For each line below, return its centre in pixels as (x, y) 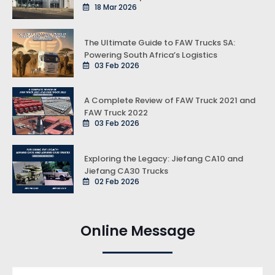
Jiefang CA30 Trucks (126, 171)
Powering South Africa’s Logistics (151, 55)
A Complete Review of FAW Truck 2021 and (170, 101)
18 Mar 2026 (115, 7)
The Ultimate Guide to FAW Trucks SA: (160, 42)
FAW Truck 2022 (116, 113)
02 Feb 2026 (116, 181)
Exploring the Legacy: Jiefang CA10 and (164, 158)
